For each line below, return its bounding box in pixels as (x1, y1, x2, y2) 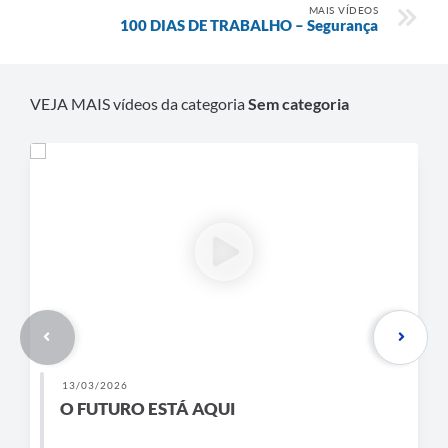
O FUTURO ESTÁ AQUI (60, 397, 235, 419)
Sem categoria (248, 94, 349, 114)
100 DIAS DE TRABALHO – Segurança (120, 16, 378, 35)
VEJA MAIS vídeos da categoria (30, 94, 248, 114)
